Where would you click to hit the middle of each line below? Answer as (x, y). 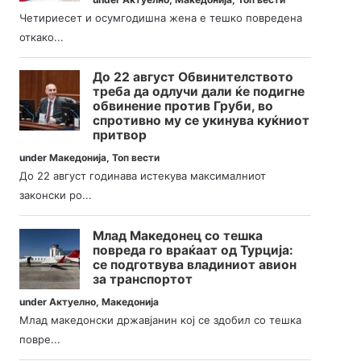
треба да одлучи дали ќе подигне (199, 92)
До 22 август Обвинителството (193, 77)
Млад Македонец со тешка (178, 235)
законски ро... (56, 195)
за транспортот (143, 279)
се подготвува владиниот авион (195, 264)
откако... (42, 37)
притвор (120, 135)
